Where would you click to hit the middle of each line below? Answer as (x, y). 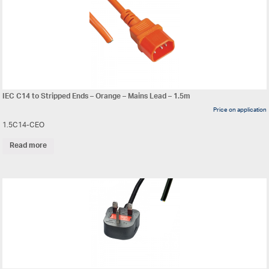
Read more (29, 146)
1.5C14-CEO (24, 125)
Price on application (240, 110)
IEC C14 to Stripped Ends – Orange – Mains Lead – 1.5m (97, 97)
